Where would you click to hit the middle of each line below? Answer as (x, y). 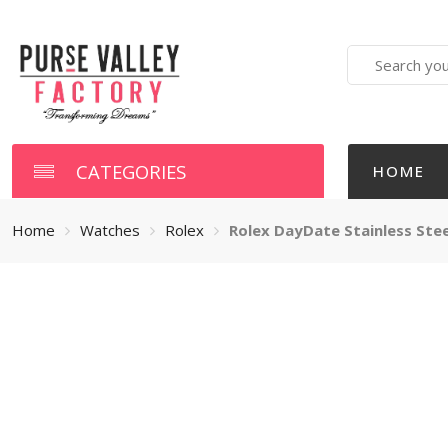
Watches (109, 230)
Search (371, 55)
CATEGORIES (130, 171)
